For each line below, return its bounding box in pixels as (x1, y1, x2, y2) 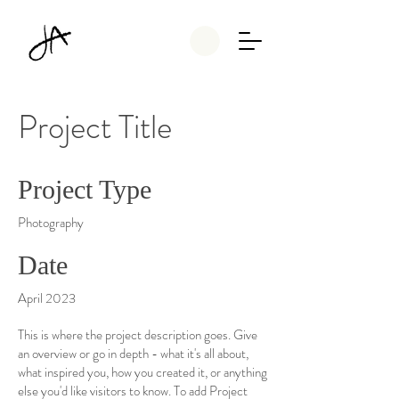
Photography (18, 212, 84, 232)
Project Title (18, 102, 172, 151)
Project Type (18, 174, 151, 204)
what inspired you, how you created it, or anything (18, 362, 267, 382)
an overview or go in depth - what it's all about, (18, 343, 248, 363)
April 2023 (18, 288, 76, 308)
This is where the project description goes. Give (18, 324, 257, 345)
